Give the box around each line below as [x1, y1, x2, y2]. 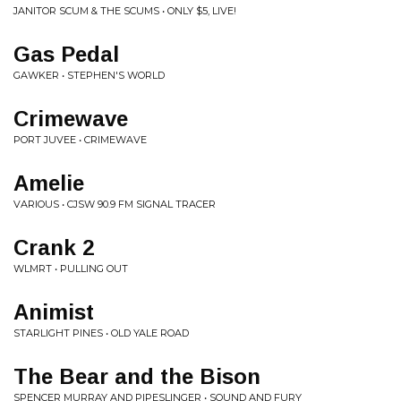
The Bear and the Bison [13, 364, 260, 388]
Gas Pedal [13, 42, 119, 66]
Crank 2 [13, 235, 94, 260]
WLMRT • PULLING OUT [13, 262, 128, 275]
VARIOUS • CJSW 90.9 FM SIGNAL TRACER [13, 198, 216, 210]
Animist [13, 300, 94, 324]
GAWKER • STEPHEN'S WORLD [13, 69, 165, 81]
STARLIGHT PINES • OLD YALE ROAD [13, 327, 189, 339]
